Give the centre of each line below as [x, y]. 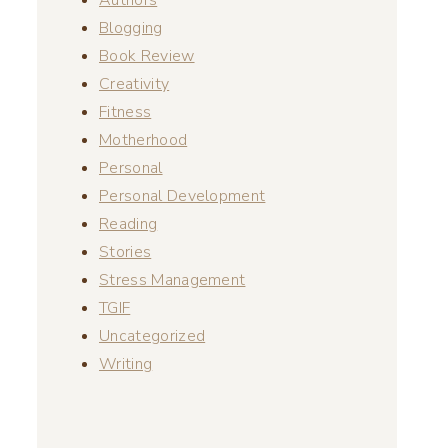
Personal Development [182, 195]
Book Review [147, 55]
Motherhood [143, 139]
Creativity [134, 83]
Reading [128, 223]
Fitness [125, 111]
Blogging [131, 27]
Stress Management [172, 279]
